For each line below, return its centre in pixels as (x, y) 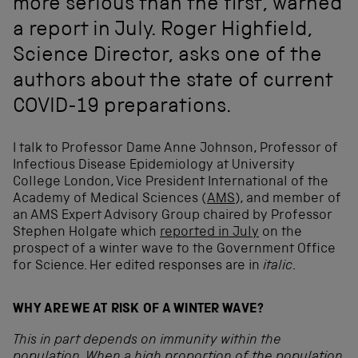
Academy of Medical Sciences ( (110, 200)
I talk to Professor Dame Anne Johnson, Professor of (175, 149)
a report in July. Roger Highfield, (163, 31)
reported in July (209, 233)
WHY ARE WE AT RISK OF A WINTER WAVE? (139, 309)
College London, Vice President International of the (171, 183)
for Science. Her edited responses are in (138, 267)
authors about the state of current (173, 82)
